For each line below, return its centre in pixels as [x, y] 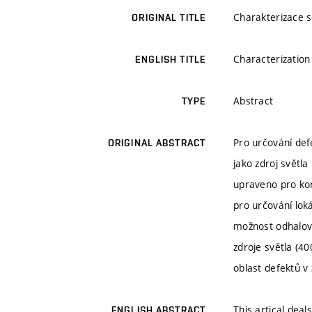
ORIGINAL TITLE [169, 18]
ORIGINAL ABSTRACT [156, 143]
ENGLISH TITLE [170, 60]
